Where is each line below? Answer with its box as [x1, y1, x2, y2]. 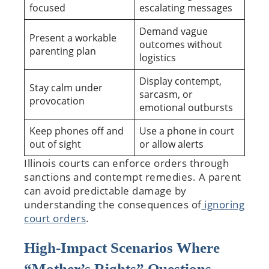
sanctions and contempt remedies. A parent [24, 169, 241, 184]
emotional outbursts [139, 100, 233, 114]
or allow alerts [139, 137, 204, 151]
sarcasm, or [139, 87, 193, 101]
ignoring [201, 197, 244, 211]
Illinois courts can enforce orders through [24, 156, 229, 170]
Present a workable [29, 31, 116, 44]
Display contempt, [139, 74, 222, 88]
